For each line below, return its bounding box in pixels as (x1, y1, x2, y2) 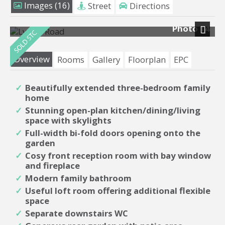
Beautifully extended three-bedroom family (25, 82, 210, 94)
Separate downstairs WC (25, 207, 128, 219)
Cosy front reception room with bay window (25, 150, 211, 162)
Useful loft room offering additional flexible (25, 185, 210, 197)
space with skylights (25, 115, 111, 127)
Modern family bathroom (25, 172, 132, 184)
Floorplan (128, 54, 166, 66)
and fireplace (25, 160, 80, 172)
